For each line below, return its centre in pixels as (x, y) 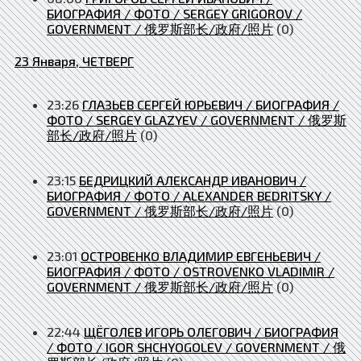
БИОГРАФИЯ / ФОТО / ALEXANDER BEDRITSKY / (189, 195)
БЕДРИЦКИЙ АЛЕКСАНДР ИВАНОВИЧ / (193, 180)
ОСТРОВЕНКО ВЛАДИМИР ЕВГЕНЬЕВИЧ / (201, 255)
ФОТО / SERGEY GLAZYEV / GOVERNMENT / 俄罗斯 (197, 119)
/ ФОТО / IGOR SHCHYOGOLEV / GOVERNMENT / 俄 (196, 346)
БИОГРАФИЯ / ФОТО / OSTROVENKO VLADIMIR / (191, 271)
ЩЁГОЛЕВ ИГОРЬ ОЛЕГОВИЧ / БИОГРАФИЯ (211, 331)
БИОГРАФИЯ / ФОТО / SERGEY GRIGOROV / (174, 13)
